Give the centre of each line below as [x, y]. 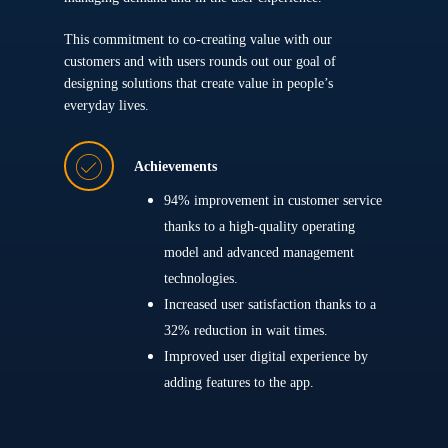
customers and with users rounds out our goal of [200, 61]
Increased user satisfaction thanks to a [270, 304]
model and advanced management [259, 252]
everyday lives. [107, 105]
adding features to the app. [239, 382]
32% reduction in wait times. [246, 330]
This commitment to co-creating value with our [198, 39]
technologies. [201, 278]
